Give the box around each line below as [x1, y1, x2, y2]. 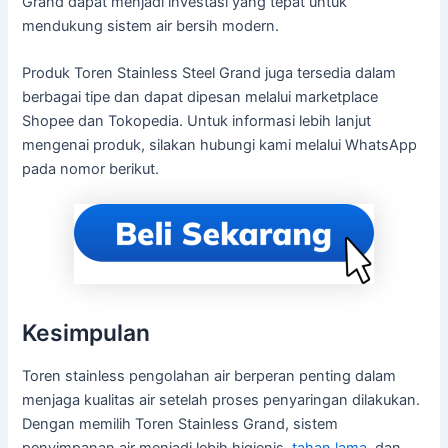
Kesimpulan [22, 318, 151, 347]
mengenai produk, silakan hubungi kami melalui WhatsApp [22, 136, 418, 155]
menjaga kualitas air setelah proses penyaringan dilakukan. [22, 391, 421, 410]
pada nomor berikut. [22, 160, 160, 179]
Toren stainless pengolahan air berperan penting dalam [22, 367, 397, 386]
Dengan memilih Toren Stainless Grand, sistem [22, 415, 339, 434]
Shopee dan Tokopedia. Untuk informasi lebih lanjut [22, 112, 372, 131]
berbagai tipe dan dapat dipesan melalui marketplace [22, 88, 379, 107]
